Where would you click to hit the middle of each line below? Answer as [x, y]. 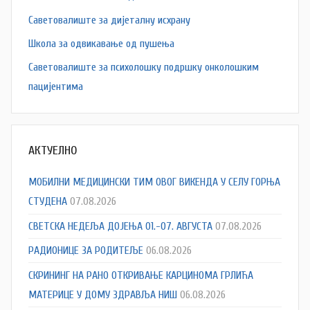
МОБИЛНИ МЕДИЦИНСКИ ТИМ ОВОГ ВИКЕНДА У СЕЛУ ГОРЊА [154, 182]
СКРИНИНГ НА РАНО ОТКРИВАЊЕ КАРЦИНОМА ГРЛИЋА [141, 275]
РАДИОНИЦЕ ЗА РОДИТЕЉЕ [86, 251]
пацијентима [56, 87]
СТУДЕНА [48, 202]
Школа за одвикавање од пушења [101, 43]
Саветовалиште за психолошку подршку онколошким [144, 67]
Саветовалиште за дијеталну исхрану [109, 20]
